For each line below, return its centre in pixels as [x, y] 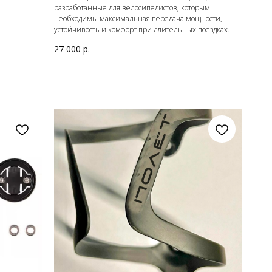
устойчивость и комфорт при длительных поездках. [142, 30]
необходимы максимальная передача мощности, [138, 19]
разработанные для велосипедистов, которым [132, 8]
